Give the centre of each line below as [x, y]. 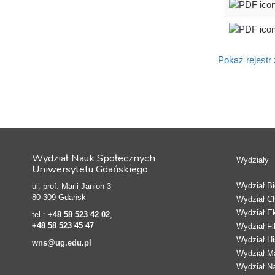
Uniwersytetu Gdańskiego [90, 169]
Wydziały [252, 160]
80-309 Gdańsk [59, 197]
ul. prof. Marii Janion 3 [72, 186]
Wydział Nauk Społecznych [94, 158]
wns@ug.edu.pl [62, 242]
